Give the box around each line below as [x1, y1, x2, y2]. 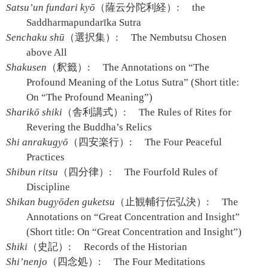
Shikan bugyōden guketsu [6, 196, 115, 208]
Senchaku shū [6, 32, 65, 43]
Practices [26, 151, 65, 163]
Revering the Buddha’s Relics [26, 121, 153, 133]
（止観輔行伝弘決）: [115, 196, 209, 208]
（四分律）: [58, 166, 112, 178]
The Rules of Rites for [136, 106, 232, 118]
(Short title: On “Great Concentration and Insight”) [26, 226, 242, 237]
